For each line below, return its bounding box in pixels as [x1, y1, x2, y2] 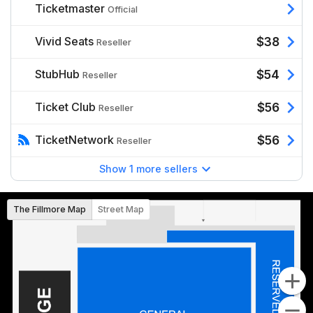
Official [108, 4, 138, 15]
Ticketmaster [35, 1, 105, 16]
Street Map [98, 204, 144, 215]
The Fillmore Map [13, 204, 86, 215]
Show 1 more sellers [99, 163, 198, 175]
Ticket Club [35, 100, 96, 115]
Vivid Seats [35, 34, 94, 49]
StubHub [35, 67, 80, 82]
